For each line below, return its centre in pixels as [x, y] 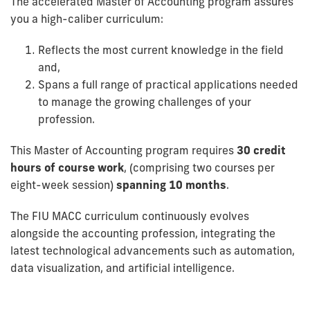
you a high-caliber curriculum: [87, 18]
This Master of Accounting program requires [124, 150]
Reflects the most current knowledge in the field [161, 49]
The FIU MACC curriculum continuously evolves [130, 216]
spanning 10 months [171, 184]
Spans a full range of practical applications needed [168, 84]
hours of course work [67, 167]
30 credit [261, 150]
